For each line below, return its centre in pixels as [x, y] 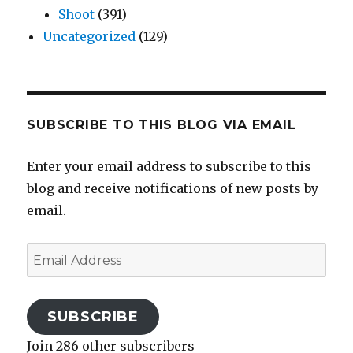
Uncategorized [89, 36]
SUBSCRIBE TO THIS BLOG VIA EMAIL [162, 124]
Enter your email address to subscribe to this [169, 166]
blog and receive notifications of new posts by [173, 188]
